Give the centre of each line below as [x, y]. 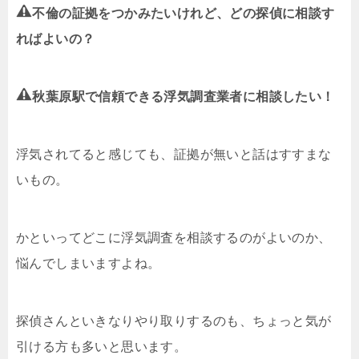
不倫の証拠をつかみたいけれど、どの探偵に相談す [184, 13]
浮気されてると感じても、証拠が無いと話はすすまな [174, 154]
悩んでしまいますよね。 [89, 263]
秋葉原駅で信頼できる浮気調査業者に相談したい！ [184, 96]
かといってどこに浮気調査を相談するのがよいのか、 [174, 237]
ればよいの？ [56, 38]
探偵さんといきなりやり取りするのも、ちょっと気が [174, 321]
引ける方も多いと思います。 [102, 346]
